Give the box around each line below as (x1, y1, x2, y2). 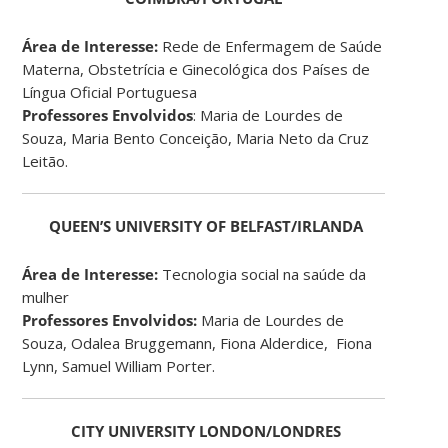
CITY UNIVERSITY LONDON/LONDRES (70, 420, 341, 441)
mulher (22, 286, 70, 307)
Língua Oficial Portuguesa (22, 81, 198, 102)
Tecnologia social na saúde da (158, 263, 367, 284)
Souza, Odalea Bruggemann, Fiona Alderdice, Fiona (22, 332, 373, 353)
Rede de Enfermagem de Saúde (158, 35, 383, 56)
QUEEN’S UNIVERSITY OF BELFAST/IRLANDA (48, 215, 363, 236)
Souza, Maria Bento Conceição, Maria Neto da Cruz (22, 127, 370, 148)
